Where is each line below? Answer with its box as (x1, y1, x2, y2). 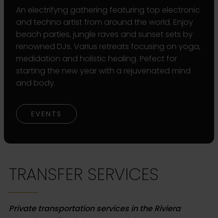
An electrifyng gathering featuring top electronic (16, 4, 200, 16)
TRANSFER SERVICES (9, 163, 159, 186)
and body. (16, 77, 55, 89)
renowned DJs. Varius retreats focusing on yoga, (16, 41, 200, 53)
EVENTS (31, 109, 62, 119)
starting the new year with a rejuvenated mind (16, 65, 191, 77)
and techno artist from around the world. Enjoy (16, 17, 193, 28)
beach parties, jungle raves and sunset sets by (16, 29, 193, 40)
